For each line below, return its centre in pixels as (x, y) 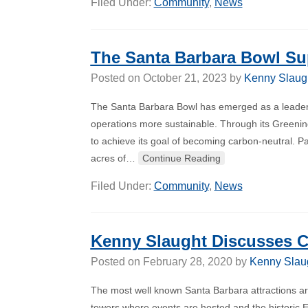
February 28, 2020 (187, 262)
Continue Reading (181, 158)
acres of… (114, 158)
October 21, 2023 (185, 78)
